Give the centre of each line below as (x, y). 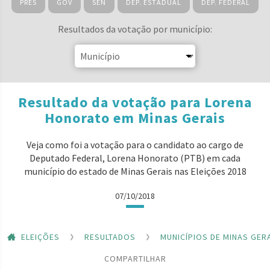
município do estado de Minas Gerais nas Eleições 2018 (135, 171)
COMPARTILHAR (135, 258)
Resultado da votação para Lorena (135, 102)
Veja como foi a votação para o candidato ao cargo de (135, 145)
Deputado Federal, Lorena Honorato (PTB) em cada (135, 158)
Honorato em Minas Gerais (135, 118)
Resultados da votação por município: (135, 29)
